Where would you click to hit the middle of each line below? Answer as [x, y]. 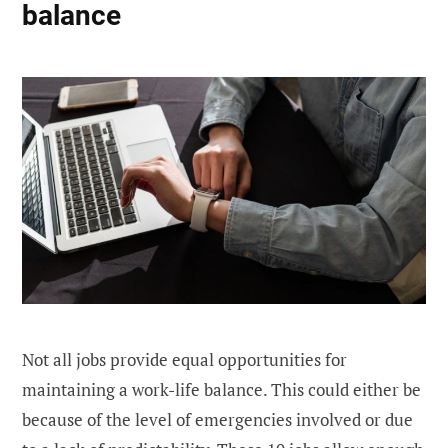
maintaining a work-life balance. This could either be [221, 390]
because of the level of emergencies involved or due [217, 420]
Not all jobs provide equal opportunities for [184, 360]
